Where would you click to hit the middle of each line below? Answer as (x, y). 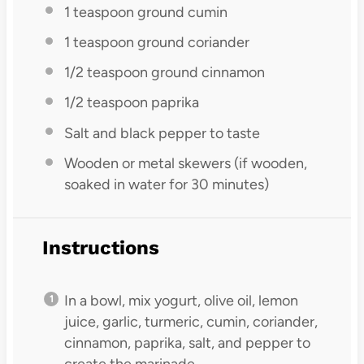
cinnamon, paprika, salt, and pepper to (187, 342)
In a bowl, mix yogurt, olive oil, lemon (181, 300)
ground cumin (180, 12)
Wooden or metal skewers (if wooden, (185, 163)
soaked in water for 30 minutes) (166, 184)
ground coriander (191, 42)
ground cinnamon (206, 73)
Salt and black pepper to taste (162, 133)
